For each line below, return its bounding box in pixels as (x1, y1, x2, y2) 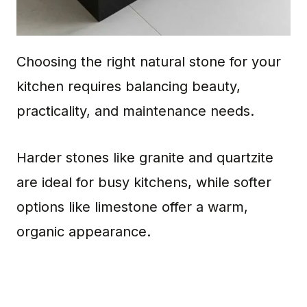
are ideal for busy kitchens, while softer (16, 173, 271, 191)
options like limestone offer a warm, (16, 198, 248, 215)
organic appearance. (16, 223, 151, 240)
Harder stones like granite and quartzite (16, 149, 273, 166)
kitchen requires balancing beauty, (16, 77, 241, 95)
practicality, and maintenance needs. (16, 102, 254, 119)
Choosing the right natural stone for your (16, 53, 281, 70)
